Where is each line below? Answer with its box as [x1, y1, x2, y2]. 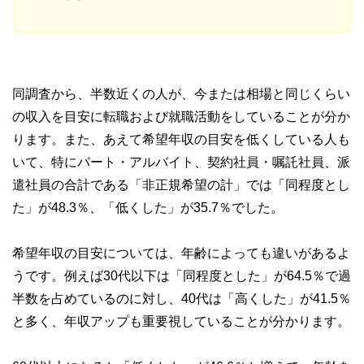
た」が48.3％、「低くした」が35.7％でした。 [12, 201, 284, 214]
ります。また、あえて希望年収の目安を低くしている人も [12, 132, 350, 146]
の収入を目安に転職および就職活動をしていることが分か [12, 110, 350, 123]
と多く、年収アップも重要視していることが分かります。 [12, 314, 350, 328]
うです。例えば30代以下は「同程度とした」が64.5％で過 [12, 269, 351, 283]
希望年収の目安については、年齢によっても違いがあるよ [12, 246, 350, 260]
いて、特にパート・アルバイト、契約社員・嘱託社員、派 [12, 155, 350, 169]
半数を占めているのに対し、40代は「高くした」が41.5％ [12, 292, 351, 305]
